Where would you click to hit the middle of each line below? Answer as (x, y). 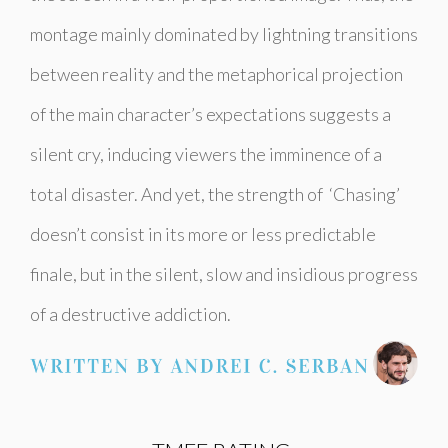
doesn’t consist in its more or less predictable (203, 233)
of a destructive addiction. (130, 313)
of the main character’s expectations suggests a (210, 113)
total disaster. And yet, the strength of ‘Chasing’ (215, 193)
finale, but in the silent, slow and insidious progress (224, 273)
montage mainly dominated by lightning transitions (224, 33)
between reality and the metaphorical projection (216, 73)
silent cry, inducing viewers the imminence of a (206, 153)
